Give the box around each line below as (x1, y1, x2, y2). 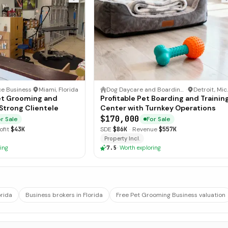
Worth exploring (120, 144, 161, 151)
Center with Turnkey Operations (100, 103, 216, 112)
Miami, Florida (39, 85, 78, 94)
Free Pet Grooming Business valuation (116, 191, 225, 199)
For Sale (146, 115, 170, 123)
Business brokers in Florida (25, 191, 103, 199)
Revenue (132, 125, 157, 133)
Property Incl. (104, 135, 140, 142)
